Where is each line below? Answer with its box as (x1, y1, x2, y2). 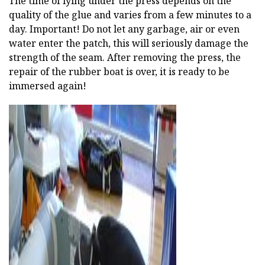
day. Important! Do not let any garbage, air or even (9, 22, 240, 35)
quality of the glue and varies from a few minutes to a (9, 8, 251, 21)
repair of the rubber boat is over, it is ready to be (9, 64, 230, 78)
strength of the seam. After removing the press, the (9, 50, 241, 64)
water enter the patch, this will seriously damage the (9, 36, 248, 50)
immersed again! (9, 79, 86, 92)
